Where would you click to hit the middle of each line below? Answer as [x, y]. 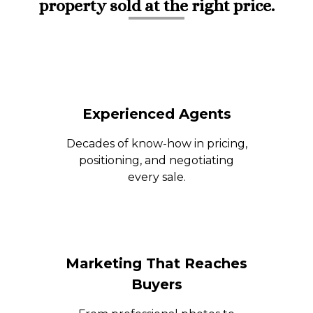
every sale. [156, 177]
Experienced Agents [156, 114]
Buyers [156, 284]
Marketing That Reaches [156, 263]
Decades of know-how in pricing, [156, 144]
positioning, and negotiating [156, 160]
